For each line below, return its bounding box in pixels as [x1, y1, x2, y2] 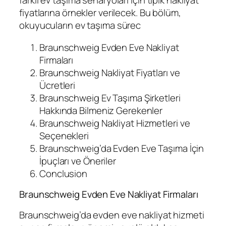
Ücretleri [39, 78, 76, 92]
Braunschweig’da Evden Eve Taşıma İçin [39, 141, 204, 155]
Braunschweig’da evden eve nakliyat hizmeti [19, 208, 204, 221]
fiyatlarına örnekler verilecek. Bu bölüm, [19, 6, 181, 20]
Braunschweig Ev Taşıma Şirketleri [39, 91, 181, 104]
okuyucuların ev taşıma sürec [19, 19, 141, 32]
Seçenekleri [39, 129, 89, 142]
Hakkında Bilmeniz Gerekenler [39, 103, 163, 117]
